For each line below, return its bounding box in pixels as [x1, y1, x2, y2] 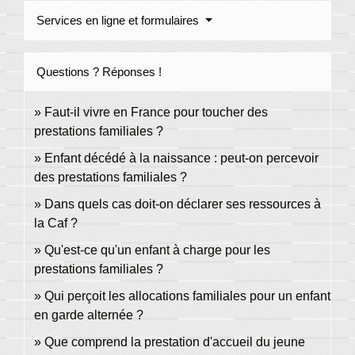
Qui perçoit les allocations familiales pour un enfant [44, 289, 330, 303]
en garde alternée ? [34, 308, 143, 323]
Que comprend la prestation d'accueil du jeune [44, 335, 305, 349]
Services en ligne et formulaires [36, 13, 202, 28]
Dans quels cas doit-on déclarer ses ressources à [44, 197, 321, 212]
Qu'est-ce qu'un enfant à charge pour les [44, 243, 270, 258]
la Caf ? [34, 216, 78, 231]
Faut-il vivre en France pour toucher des [44, 105, 268, 120]
